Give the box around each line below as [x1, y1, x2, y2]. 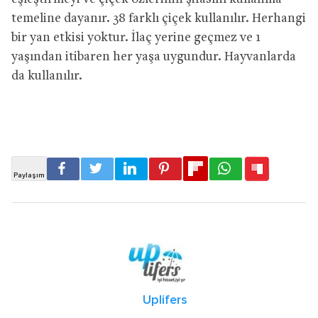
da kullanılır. [11, 70, 82, 84]
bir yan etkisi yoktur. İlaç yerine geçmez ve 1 [11, 31, 261, 45]
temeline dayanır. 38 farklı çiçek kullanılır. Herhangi [11, 12, 306, 26]
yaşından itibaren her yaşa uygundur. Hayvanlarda [11, 50, 296, 65]
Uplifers [142, 294, 187, 307]
